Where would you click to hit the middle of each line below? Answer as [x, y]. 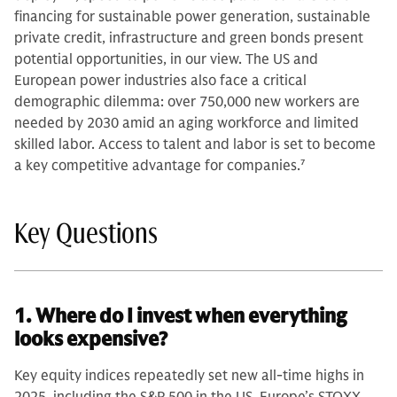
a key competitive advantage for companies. [157, 165]
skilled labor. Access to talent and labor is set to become [195, 144]
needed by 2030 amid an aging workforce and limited [187, 123]
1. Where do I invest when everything [181, 315]
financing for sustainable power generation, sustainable [192, 16]
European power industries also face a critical [160, 80]
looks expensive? [91, 339]
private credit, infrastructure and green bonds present [189, 38]
